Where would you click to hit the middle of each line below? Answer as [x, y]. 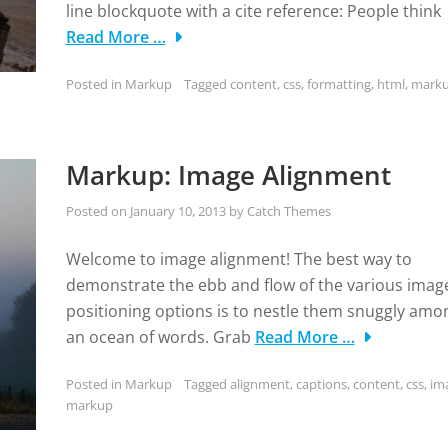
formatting [338, 84]
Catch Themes [288, 211]
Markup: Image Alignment [228, 175]
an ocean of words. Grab [160, 337]
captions [321, 384]
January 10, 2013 [177, 211]
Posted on [97, 211]
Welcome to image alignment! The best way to [238, 259]
